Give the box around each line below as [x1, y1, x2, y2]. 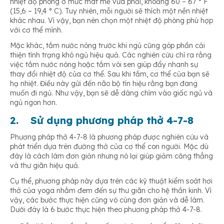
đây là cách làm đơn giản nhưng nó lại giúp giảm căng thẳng [10, 151, 213, 161]
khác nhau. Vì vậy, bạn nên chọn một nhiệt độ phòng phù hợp [10, 16, 213, 25]
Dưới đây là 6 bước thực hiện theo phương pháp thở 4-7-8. [10, 205, 202, 214]
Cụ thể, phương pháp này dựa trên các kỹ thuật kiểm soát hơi [10, 176, 212, 186]
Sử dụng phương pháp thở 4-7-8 [30, 114, 193, 127]
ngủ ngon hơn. [10, 98, 57, 107]
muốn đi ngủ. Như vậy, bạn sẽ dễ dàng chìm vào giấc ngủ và [10, 88, 212, 98]
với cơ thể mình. [10, 25, 62, 35]
